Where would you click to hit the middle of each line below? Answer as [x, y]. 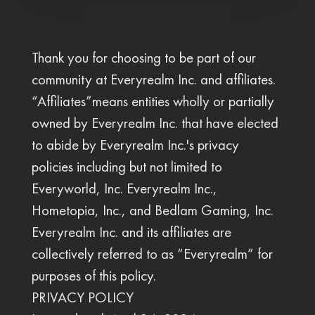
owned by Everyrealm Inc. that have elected [155, 123]
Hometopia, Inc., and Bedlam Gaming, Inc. [152, 210]
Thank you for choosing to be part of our [143, 58]
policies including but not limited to [127, 167]
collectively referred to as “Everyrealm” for [152, 254]
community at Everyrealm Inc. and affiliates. [153, 79]
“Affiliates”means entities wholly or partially [153, 101]
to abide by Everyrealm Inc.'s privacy [135, 145]
